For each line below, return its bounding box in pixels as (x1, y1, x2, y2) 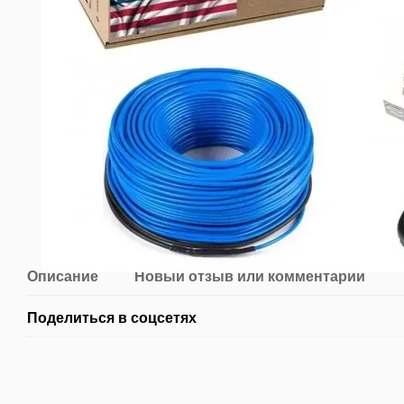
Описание (27, 269, 98, 284)
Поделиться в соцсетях (27, 310, 197, 326)
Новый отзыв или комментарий (134, 269, 365, 284)
